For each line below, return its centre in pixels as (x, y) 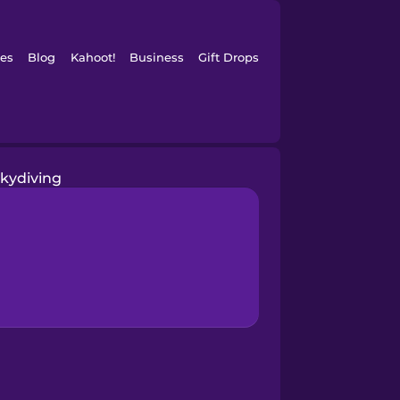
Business (156, 57)
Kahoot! (92, 57)
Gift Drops (229, 57)
